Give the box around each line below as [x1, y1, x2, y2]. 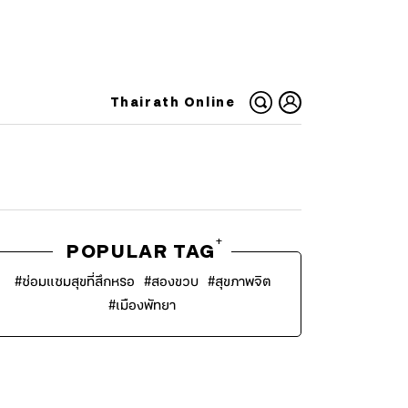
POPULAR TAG [66, 241, 216, 264]
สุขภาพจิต [214, 270, 270, 294]
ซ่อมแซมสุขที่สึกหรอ [21, 270, 135, 294]
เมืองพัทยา [116, 294, 176, 318]
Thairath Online [109, 94, 236, 110]
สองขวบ [150, 270, 199, 294]
